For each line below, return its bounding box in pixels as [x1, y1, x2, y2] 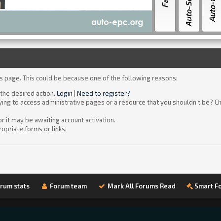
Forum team [48, 182, 87, 190]
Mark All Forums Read [106, 182, 176, 190]
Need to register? [76, 89, 130, 97]
